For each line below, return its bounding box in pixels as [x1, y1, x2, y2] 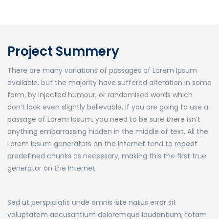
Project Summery [7, 42, 119, 60]
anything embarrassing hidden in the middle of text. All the [7, 126, 208, 136]
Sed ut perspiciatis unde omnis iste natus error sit [7, 197, 176, 207]
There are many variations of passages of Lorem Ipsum [7, 65, 197, 75]
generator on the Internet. [7, 163, 97, 173]
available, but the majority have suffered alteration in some [7, 77, 212, 88]
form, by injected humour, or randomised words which [7, 89, 193, 100]
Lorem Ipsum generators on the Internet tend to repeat [7, 138, 197, 149]
